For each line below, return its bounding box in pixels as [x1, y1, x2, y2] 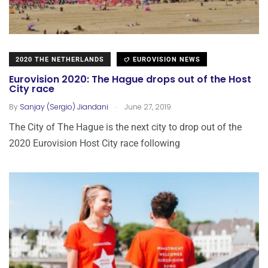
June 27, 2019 [123, 101, 171, 112]
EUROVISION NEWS [130, 55, 200, 63]
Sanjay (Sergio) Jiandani [20, 101, 108, 112]
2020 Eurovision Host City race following [9, 137, 180, 149]
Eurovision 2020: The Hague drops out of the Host [9, 72, 251, 87]
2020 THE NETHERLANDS [16, 55, 104, 63]
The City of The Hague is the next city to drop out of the [9, 121, 242, 133]
